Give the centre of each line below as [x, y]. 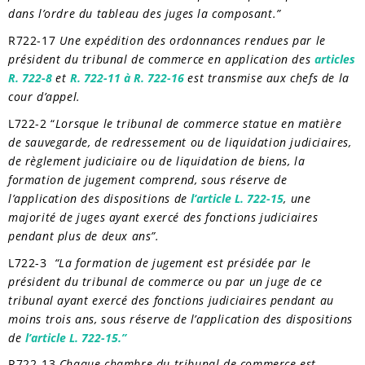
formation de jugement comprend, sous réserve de [148, 179]
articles [334, 59]
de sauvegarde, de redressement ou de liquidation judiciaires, [180, 142]
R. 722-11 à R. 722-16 [127, 77]
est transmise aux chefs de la [266, 77]
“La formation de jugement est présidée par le [182, 262]
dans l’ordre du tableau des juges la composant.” [145, 14]
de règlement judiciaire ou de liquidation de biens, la [157, 161]
